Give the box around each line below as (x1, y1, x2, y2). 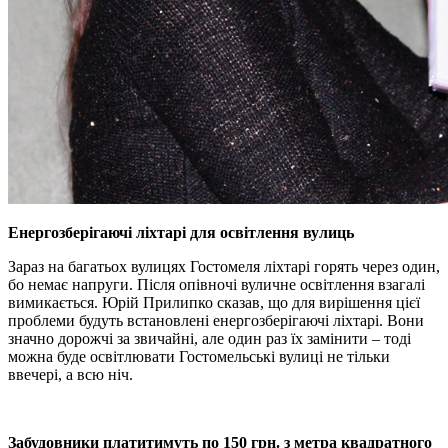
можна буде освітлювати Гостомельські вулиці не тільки (8, 347, 390, 365)
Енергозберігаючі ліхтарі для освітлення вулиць (8, 223, 354, 241)
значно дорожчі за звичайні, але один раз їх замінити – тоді (8, 329, 411, 347)
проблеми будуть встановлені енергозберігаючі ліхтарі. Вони (8, 311, 424, 329)
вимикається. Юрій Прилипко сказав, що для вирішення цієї (8, 293, 420, 311)
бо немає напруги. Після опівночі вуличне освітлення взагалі (8, 275, 425, 293)
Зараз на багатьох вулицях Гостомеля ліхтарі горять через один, (8, 257, 440, 275)
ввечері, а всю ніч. (8, 365, 133, 383)
